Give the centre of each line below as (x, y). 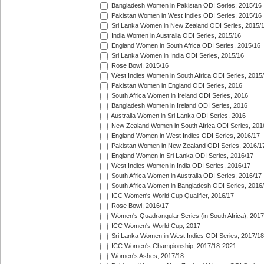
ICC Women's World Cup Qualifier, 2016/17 (172, 196)
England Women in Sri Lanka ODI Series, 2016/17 (181, 156)
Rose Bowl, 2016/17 (139, 206)
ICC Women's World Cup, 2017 (155, 226)
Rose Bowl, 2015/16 (139, 66)
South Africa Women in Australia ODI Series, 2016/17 (186, 176)
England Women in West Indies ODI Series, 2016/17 (185, 136)
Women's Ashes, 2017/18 (147, 256)
